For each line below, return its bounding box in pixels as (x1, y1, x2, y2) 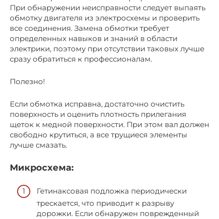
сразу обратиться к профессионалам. (10, 54, 152, 64)
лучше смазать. (10, 140, 67, 150)
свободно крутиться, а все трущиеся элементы (10, 130, 187, 139)
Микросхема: (10, 162, 74, 173)
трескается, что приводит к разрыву (37, 198, 174, 208)
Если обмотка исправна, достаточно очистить (10, 99, 184, 109)
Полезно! (10, 76, 45, 86)
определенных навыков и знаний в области (10, 33, 177, 43)
